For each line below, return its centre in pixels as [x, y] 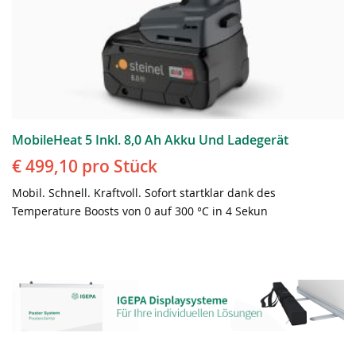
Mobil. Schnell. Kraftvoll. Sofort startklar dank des [144, 192]
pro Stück [118, 166]
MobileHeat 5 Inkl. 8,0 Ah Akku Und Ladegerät [150, 139]
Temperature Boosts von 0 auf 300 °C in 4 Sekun [140, 211]
